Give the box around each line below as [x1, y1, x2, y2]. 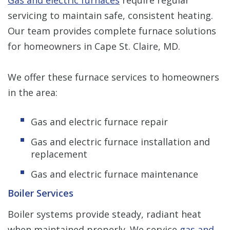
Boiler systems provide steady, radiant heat [8, 207, 201, 220]
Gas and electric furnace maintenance [31, 167, 198, 180]
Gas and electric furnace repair [31, 115, 168, 128]
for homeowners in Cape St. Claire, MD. [8, 40, 180, 52]
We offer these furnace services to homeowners [8, 70, 219, 83]
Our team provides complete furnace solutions [8, 24, 216, 37]
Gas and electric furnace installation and [31, 135, 210, 148]
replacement [31, 147, 87, 160]
